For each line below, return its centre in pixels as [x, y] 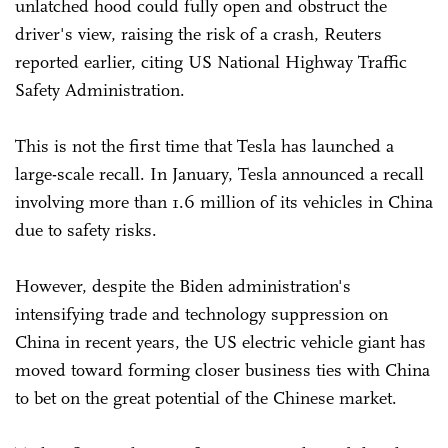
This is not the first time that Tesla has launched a [204, 145]
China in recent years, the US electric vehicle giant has [220, 341]
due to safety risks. [86, 229]
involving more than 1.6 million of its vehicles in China [224, 201]
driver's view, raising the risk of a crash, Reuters [198, 33]
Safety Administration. [100, 89]
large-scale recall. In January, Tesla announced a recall [219, 173]
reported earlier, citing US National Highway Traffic [211, 61]
